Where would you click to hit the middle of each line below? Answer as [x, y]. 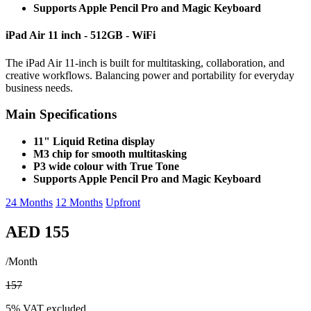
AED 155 [37, 232]
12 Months [79, 202]
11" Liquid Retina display [94, 141]
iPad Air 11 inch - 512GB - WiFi [81, 35]
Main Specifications [61, 115]
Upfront [123, 202]
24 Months [29, 202]
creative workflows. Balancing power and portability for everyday [150, 75]
